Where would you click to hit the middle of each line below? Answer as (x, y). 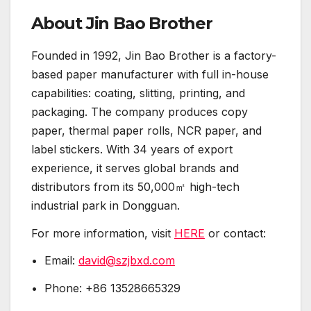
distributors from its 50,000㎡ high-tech (135, 186)
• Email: (55, 261)
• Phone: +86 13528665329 (106, 288)
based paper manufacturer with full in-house (150, 74)
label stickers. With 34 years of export (132, 149)
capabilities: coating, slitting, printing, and (138, 93)
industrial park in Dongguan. (106, 205)
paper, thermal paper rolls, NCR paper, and (146, 130)
